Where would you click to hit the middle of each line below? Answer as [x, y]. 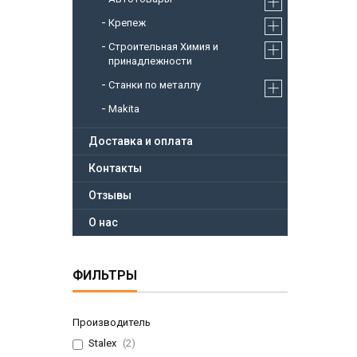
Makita [124, 109]
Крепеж [127, 23]
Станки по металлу [155, 85]
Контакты [115, 169]
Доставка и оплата [141, 141]
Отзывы [110, 196]
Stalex [102, 343]
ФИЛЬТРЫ [105, 276]
